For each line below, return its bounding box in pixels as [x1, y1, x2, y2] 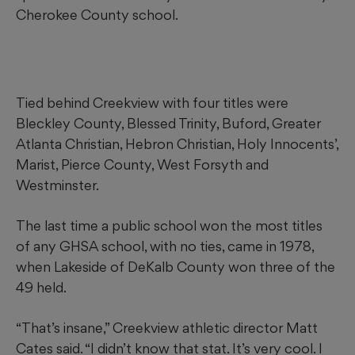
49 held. [16, 279, 67, 296]
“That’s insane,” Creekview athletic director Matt [16, 319, 318, 337]
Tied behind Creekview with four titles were [16, 94, 288, 112]
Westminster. [16, 177, 99, 194]
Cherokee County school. [16, 6, 178, 24]
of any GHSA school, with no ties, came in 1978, [16, 238, 314, 255]
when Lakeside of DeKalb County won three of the [16, 258, 335, 276]
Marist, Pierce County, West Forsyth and [16, 156, 269, 174]
